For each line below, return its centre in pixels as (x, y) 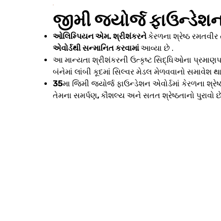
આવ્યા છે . (157, 48)
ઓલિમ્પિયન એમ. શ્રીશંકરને (100, 37)
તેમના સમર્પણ (75, 96)
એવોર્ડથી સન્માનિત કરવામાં (97, 48)
